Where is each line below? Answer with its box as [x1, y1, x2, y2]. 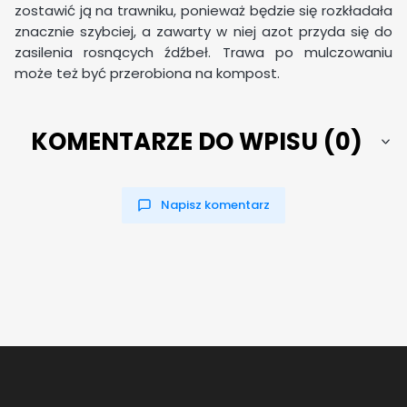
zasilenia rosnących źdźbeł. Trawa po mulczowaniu [15, 42, 392, 62]
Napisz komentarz [160, 195, 270, 213]
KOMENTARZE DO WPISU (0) [30, 125, 362, 159]
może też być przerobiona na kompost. [15, 63, 280, 83]
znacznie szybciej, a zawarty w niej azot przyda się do [15, 21, 392, 41]
